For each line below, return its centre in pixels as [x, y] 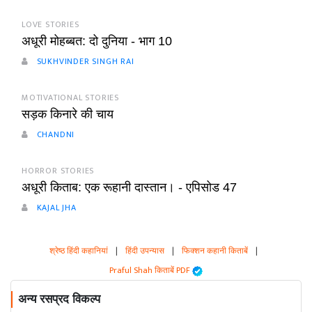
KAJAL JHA [55, 208]
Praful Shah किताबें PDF [151, 271]
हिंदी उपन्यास [145, 251]
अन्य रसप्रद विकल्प [59, 299]
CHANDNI [54, 135]
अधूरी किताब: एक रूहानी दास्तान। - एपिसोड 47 [129, 188]
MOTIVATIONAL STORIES [70, 98]
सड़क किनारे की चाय [68, 115]
